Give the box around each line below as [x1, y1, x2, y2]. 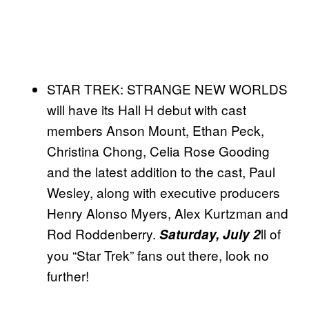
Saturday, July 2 [159, 225, 261, 244]
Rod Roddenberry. [47, 224, 159, 243]
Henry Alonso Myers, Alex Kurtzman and [47, 203, 288, 223]
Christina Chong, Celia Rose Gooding [47, 141, 270, 161]
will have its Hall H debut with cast [47, 100, 246, 119]
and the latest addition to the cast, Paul [47, 162, 275, 181]
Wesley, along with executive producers [47, 183, 280, 202]
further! [47, 266, 92, 286]
